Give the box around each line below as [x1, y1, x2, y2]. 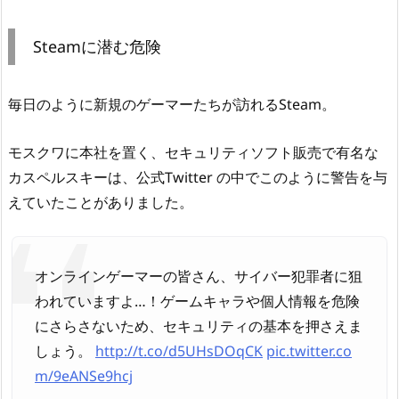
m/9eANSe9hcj [35, 366, 133, 387]
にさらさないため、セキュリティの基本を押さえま [35, 316, 362, 337]
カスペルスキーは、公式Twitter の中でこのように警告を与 [8, 167, 387, 187]
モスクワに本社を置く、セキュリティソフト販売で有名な [8, 142, 379, 162]
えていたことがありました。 [8, 191, 193, 212]
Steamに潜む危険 [33, 35, 161, 57]
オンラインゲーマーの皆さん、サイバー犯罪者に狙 [35, 266, 362, 287]
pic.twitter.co [266, 341, 352, 362]
